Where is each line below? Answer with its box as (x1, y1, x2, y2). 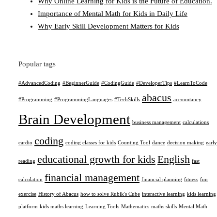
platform (18, 204, 38, 209)
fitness (184, 177, 198, 182)
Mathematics (121, 204, 149, 209)
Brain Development (18, 111, 130, 127)
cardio (18, 140, 32, 145)
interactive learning (142, 191, 185, 197)
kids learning (187, 191, 216, 197)
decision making (167, 140, 204, 145)
